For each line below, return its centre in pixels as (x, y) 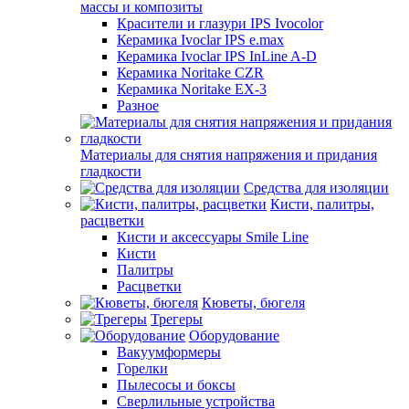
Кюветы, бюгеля (253, 303)
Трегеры (177, 319)
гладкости (111, 171)
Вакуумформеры (169, 352)
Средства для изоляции (316, 188)
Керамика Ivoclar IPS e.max (200, 40)
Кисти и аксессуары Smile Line (213, 237)
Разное (138, 105)
